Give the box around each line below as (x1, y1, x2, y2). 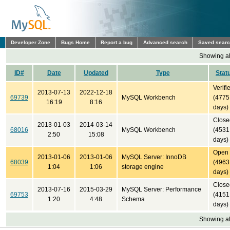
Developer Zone (11, 40, 50, 45)
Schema (122, 196, 145, 203)
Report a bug (101, 40, 132, 45)
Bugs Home (61, 40, 90, 45)
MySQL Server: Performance (122, 186, 201, 193)
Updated (84, 69, 108, 76)
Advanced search (143, 40, 187, 45)
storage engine (122, 163, 164, 170)
